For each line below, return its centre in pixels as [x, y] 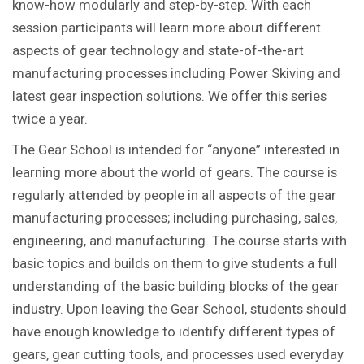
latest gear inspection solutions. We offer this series [169, 95]
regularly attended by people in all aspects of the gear [174, 195]
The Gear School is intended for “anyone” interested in [176, 149]
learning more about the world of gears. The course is [175, 172]
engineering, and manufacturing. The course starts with [180, 240]
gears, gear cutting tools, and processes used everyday [178, 354]
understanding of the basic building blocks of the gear [175, 286]
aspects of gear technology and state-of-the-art [158, 50]
